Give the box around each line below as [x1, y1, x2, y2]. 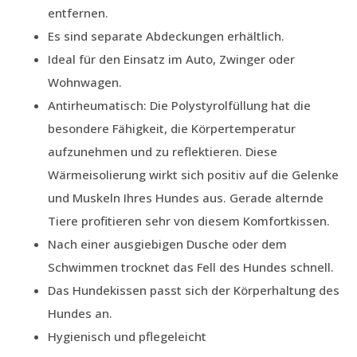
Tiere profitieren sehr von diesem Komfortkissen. [48, 212, 330, 229]
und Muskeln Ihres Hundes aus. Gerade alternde [48, 189, 324, 206]
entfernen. [48, 4, 108, 21]
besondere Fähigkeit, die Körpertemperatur [48, 120, 296, 136]
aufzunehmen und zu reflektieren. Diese [48, 143, 277, 159]
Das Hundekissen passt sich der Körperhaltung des [48, 281, 339, 298]
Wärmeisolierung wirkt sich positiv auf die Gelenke [48, 166, 339, 182]
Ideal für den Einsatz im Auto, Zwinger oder [48, 50, 295, 67]
